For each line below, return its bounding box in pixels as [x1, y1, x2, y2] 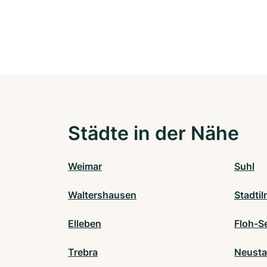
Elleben [68, 217, 101, 229]
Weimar [68, 160, 102, 172]
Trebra [68, 246, 98, 258]
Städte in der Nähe [68, 121, 239, 145]
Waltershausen [68, 188, 136, 201]
